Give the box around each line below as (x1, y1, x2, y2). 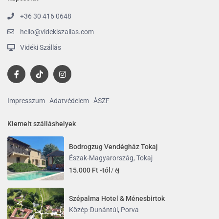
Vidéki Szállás (20, 43, 62, 51)
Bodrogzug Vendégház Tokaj (68, 143, 158, 151)
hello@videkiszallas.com (20, 27, 94, 36)
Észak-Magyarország (68, 154, 133, 162)
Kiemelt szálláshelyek (7, 119, 76, 128)
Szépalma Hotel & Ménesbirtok (68, 194, 165, 202)
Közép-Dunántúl (68, 205, 118, 214)
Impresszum (7, 96, 45, 105)
